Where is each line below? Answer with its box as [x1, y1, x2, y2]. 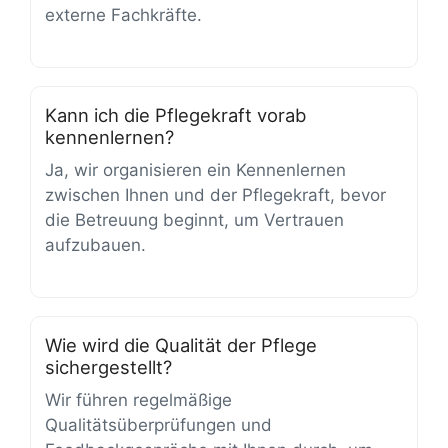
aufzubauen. [45, 234, 146, 255]
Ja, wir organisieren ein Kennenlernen [45, 159, 346, 180]
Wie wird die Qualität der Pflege [45, 334, 317, 357]
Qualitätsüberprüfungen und [45, 415, 272, 436]
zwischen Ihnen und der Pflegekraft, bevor [45, 184, 386, 205]
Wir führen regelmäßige [45, 390, 232, 411]
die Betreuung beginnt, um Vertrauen [45, 209, 344, 230]
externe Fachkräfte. [45, 4, 202, 25]
